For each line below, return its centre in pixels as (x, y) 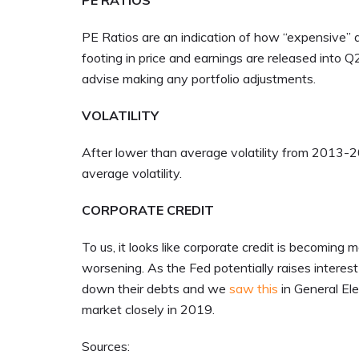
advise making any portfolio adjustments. (199, 79)
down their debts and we (155, 289)
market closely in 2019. (148, 310)
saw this (254, 289)
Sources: (106, 347)
